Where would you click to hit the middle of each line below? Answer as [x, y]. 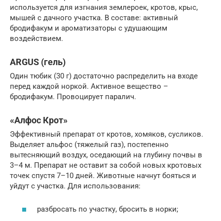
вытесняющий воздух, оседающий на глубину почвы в [106, 155]
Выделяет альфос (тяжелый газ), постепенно [89, 145]
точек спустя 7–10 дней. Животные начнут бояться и [103, 176]
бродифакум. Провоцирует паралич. [73, 97]
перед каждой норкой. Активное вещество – [89, 87]
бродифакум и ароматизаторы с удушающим [89, 28]
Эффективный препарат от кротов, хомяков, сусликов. [107, 134]
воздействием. [37, 39]
